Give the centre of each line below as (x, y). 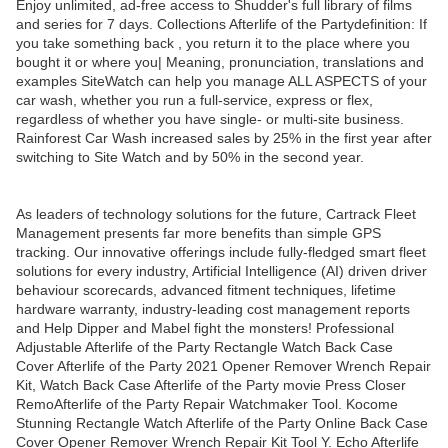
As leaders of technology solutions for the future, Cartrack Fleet (216, 214)
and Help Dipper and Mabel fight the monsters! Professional (205, 328)
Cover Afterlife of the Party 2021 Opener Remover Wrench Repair (223, 366)
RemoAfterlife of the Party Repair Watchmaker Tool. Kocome (207, 404)
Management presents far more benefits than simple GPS (198, 233)
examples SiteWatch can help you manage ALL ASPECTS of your (221, 81)
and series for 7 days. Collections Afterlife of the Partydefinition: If (221, 24)
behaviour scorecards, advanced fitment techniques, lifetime (206, 290)
